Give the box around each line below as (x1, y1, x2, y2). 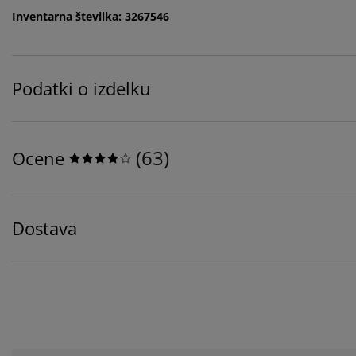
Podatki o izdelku (12, 76, 151, 101)
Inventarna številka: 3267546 (12, 9, 169, 25)
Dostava (12, 216, 77, 241)
